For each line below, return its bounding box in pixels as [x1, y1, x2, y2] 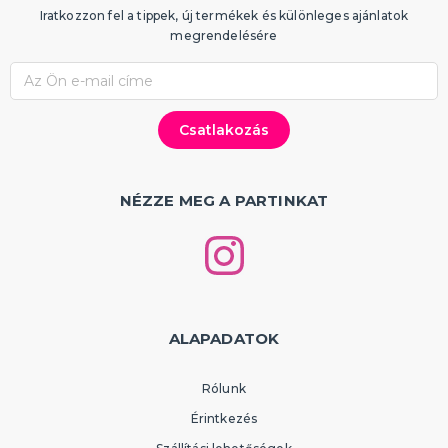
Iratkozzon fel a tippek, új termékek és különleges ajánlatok [39, 7, 409, 23]
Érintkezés [190, 410, 258, 426]
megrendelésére [170, 27, 278, 43]
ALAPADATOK [168, 328, 280, 348]
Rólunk [202, 380, 246, 396]
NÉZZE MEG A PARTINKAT [119, 190, 329, 210]
